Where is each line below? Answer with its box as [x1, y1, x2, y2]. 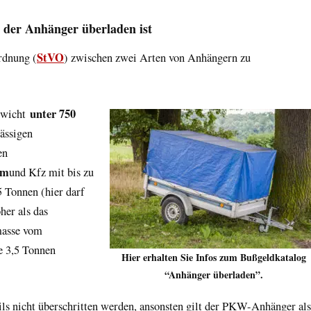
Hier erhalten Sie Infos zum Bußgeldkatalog [121, 249, 306, 264]
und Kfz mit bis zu [9, 164, 94, 180]
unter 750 [30, 105, 76, 122]
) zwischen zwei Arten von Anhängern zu [64, 49, 251, 65]
